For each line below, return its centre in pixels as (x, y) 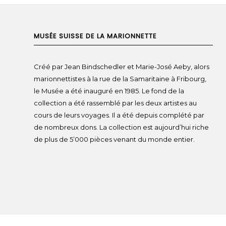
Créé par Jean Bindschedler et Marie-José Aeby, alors (122, 66)
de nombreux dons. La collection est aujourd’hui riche (121, 127)
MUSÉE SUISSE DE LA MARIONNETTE (95, 36)
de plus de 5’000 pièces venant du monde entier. (114, 139)
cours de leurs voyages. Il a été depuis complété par (119, 115)
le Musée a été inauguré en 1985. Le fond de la (109, 91)
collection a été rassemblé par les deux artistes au (115, 103)
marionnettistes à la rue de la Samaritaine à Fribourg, (120, 78)
